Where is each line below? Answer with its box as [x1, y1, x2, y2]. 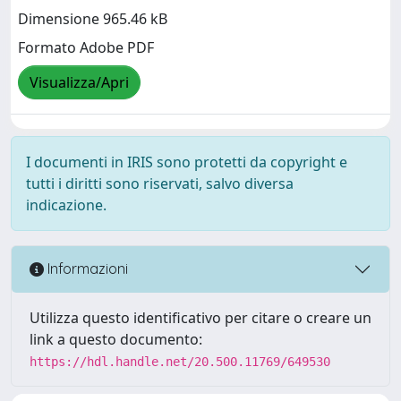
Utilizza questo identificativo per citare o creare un [30, 307, 371, 328]
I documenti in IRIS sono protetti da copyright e [26, 151, 347, 172]
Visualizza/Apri [30, 72, 129, 92]
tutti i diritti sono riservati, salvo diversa [26, 173, 294, 193]
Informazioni [44, 260, 128, 278]
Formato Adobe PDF [18, 37, 154, 57]
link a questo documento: [30, 328, 202, 349]
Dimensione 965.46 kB [18, 8, 167, 29]
